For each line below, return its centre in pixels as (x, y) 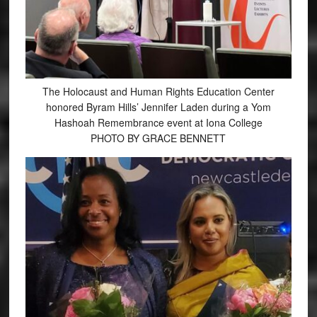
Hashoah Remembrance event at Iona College (158, 123)
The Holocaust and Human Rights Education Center (158, 92)
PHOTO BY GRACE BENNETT (158, 138)
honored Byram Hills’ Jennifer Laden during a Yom (158, 107)
